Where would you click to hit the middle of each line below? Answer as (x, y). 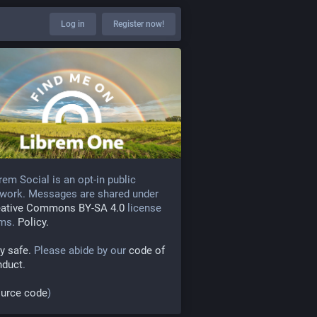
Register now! (139, 24)
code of (147, 251)
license (143, 208)
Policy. (33, 223)
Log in (73, 24)
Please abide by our (80, 251)
